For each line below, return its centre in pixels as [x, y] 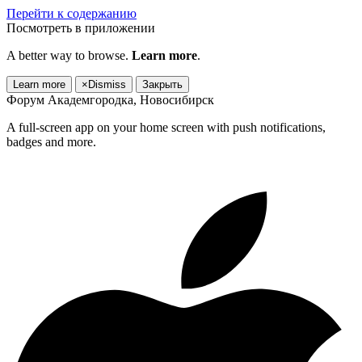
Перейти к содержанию [72, 13]
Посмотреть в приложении [81, 28]
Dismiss [107, 84]
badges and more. [51, 142]
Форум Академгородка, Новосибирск [110, 100]
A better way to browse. [69, 55]
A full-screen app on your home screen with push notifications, [166, 127]
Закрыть [162, 84]
